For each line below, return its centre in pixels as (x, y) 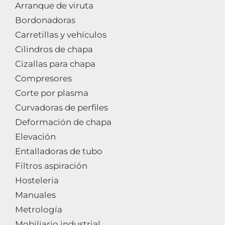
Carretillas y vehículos (61, 35)
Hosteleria (37, 180)
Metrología (39, 209)
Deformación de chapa (63, 122)
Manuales (35, 195)
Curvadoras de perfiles (62, 107)
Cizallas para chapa (55, 64)
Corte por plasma (52, 93)
